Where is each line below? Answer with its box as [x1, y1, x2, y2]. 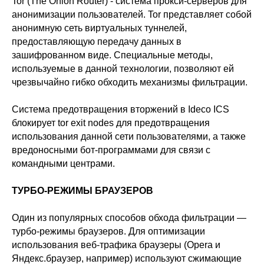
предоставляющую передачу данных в [12, 37, 181, 47]
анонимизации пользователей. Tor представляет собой [12, 9, 252, 19]
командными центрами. [12, 159, 115, 169]
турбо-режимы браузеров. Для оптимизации [12, 226, 205, 236]
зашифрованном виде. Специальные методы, [12, 50, 213, 60]
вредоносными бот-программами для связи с [12, 145, 210, 155]
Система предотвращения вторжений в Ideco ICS [12, 104, 229, 114]
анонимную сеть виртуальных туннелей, [12, 23, 187, 33]
